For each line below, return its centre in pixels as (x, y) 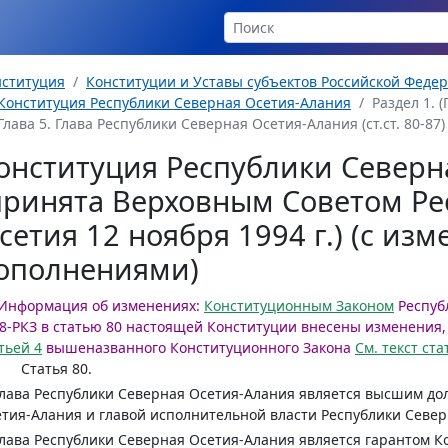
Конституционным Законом (299, 305)
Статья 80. (57, 368)
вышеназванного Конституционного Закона (196, 347)
